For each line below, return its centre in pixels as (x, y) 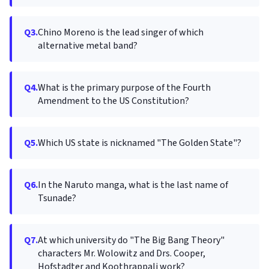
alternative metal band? (88, 46)
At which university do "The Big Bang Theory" (131, 240)
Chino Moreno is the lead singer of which (121, 32)
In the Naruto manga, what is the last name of (133, 185)
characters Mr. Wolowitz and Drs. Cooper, (122, 253)
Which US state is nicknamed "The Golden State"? (140, 143)
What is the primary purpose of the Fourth (124, 88)
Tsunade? (57, 198)
